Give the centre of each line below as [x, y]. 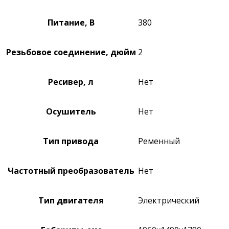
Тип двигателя [71, 200]
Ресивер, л [71, 82]
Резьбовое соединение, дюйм [71, 52]
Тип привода [71, 141]
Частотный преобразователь [71, 170]
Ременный [159, 141]
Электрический [169, 200]
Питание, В [71, 22]
